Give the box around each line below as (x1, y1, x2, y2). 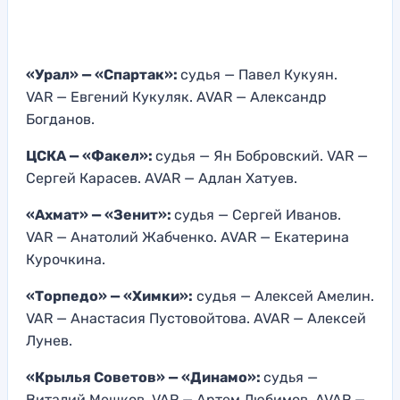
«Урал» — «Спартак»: (26, 66, 180, 84)
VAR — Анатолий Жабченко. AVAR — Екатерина (26, 229, 349, 246)
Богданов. (26, 111, 95, 129)
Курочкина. (26, 251, 105, 269)
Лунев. (26, 332, 72, 350)
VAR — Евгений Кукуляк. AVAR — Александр (26, 88, 327, 106)
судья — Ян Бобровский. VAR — (155, 147, 368, 165)
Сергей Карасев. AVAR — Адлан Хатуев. (26, 170, 297, 187)
